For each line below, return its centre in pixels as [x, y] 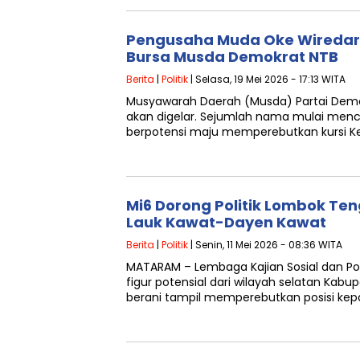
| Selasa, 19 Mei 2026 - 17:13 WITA [267, 79]
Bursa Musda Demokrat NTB [232, 57]
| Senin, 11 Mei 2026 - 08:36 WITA [265, 245]
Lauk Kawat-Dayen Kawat [226, 222]
